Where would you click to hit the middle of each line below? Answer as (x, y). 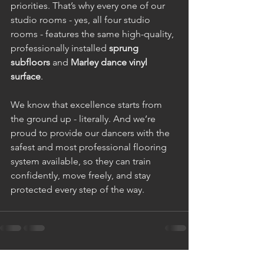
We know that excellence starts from (88, 105)
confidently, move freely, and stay (82, 176)
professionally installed (60, 48)
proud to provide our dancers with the (91, 133)
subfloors (30, 62)
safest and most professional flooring (90, 147)
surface (26, 77)
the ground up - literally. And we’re (84, 119)
